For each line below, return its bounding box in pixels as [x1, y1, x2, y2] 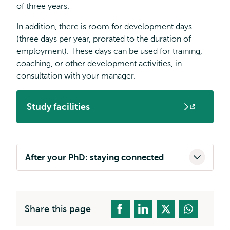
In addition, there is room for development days [16, 22, 192, 31]
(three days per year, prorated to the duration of [16, 34, 191, 44]
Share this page [25, 204, 91, 214]
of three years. [16, 2, 69, 11]
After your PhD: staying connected [25, 152, 164, 162]
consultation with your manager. [16, 71, 136, 81]
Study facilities [27, 102, 90, 112]
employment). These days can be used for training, [16, 47, 202, 56]
